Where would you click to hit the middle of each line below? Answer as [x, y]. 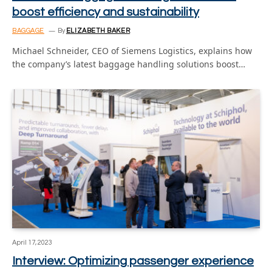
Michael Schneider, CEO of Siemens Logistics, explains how [132, 50]
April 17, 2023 [32, 243]
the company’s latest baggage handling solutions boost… [129, 64]
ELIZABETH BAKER [98, 30]
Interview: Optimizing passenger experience [133, 261]
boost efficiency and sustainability [106, 12]
